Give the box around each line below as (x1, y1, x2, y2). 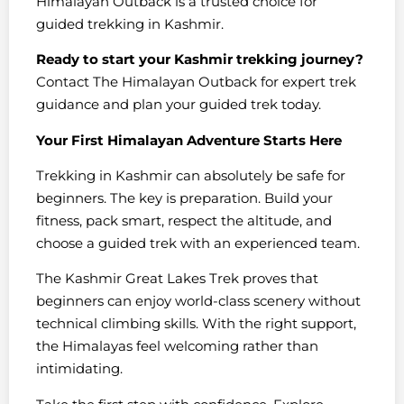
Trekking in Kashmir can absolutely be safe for (36, 166, 345, 184)
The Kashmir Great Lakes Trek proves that (36, 270, 318, 288)
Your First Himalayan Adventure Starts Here (36, 131, 342, 149)
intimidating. (36, 360, 123, 378)
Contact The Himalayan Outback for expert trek (36, 73, 356, 91)
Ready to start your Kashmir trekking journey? (36, 50, 363, 69)
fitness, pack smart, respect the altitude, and (36, 211, 332, 229)
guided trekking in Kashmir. (36, 14, 224, 32)
